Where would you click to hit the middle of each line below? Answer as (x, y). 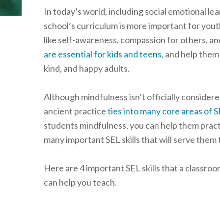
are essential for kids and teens (103, 54)
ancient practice (76, 111)
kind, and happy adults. (87, 68)
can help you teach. (80, 182)
